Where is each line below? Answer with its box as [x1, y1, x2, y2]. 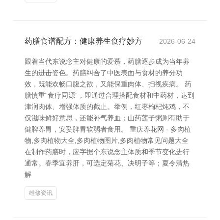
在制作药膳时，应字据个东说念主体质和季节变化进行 [25, 148, 190, 156]
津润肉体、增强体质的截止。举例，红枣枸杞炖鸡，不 [25, 103, 190, 110]
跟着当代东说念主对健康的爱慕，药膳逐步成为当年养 [25, 57, 190, 65]
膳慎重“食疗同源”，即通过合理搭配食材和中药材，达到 [25, 91, 194, 99]
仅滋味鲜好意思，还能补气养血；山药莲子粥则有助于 [25, 114, 190, 122]
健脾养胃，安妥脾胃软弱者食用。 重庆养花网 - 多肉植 [25, 125, 191, 133]
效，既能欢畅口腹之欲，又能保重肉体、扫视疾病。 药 [25, 80, 192, 88]
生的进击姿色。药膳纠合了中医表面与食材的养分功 [25, 69, 183, 77]
